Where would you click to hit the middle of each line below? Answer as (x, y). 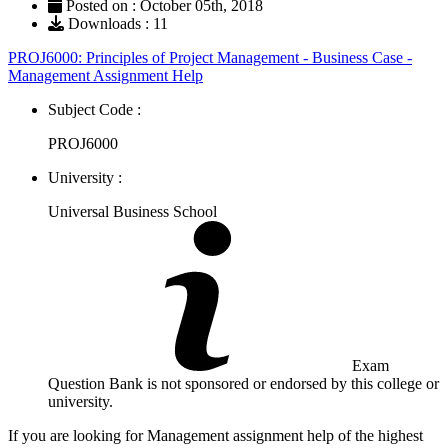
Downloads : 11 (116, 23)
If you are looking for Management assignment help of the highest (215, 435)
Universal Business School (132, 211)
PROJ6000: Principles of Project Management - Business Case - (210, 57)
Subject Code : (94, 109)
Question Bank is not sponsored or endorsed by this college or (243, 383)
